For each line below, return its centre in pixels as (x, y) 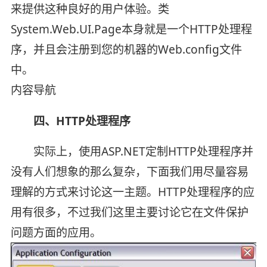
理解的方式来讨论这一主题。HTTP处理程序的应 (132, 192)
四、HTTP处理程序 (82, 121)
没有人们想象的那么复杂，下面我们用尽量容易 (129, 172)
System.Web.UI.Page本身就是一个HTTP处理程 (131, 29)
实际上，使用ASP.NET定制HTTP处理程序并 (132, 152)
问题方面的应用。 (56, 233)
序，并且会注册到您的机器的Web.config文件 (126, 49)
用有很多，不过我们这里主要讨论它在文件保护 (129, 212)
